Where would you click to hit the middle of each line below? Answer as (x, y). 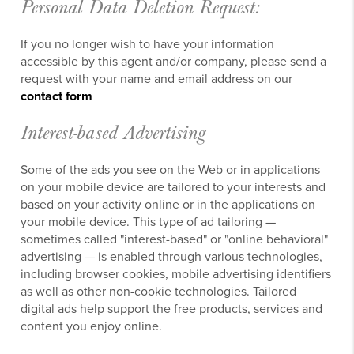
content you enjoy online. (92, 326)
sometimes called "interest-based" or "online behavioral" (175, 239)
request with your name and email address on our (157, 79)
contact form (57, 96)
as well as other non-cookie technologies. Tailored (159, 291)
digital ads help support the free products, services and (172, 309)
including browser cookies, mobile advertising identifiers (176, 274)
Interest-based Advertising (113, 133)
